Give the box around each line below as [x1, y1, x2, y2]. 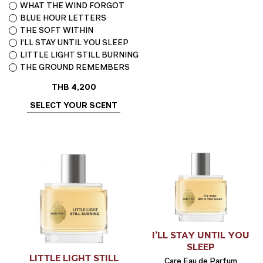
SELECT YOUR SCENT [30, 99, 117, 112]
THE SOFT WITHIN [20, 24, 93, 37]
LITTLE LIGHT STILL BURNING [20, 49, 139, 62]
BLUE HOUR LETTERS [20, 12, 106, 25]
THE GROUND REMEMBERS [20, 61, 130, 74]
